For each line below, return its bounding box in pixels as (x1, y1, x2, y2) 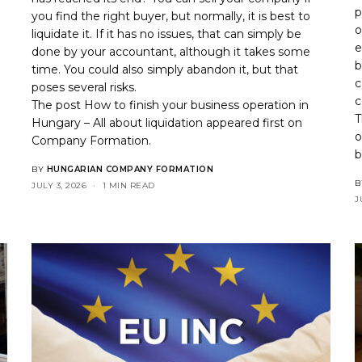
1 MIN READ (102, 179, 155, 191)
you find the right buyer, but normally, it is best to (32, 8, 311, 23)
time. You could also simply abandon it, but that (32, 61, 299, 77)
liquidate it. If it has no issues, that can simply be (32, 26, 302, 41)
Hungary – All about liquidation (32, 115, 204, 130)
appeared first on (203, 115, 303, 130)
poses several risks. (32, 79, 137, 95)
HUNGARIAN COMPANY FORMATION (46, 163, 213, 175)
